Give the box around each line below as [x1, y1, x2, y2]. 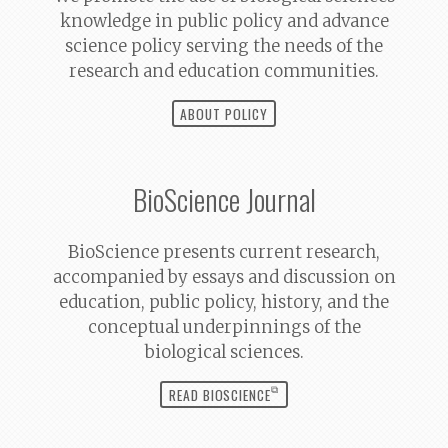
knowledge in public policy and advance [59, 10, 389, 32]
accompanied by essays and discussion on [52, 266, 396, 289]
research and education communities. [69, 60, 379, 82]
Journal [239, 178, 316, 221]
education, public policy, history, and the [59, 291, 389, 314]
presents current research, [159, 241, 380, 264]
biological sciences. [144, 341, 304, 364]
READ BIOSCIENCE [168, 384, 272, 405]
